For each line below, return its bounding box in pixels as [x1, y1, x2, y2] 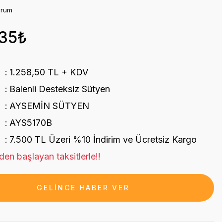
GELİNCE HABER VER [37, 183, 130, 192]
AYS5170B [9, 117, 52, 128]
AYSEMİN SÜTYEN [9, 101, 89, 111]
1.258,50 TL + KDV [9, 67, 88, 77]
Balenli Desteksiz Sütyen [9, 84, 110, 94]
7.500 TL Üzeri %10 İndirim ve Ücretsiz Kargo [9, 134, 197, 145]
